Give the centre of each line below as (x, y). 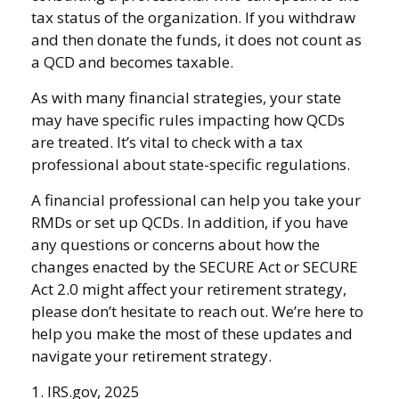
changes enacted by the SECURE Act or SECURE (195, 266)
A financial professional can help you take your (196, 199)
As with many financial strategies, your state (186, 97)
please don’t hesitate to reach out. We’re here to (197, 311)
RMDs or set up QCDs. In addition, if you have (190, 222)
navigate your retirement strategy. (151, 355)
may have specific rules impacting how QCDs (188, 119)
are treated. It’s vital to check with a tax (167, 142)
